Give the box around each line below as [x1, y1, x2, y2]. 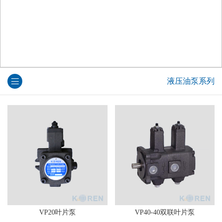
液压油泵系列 [167, 77, 215, 86]
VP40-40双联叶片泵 [134, 208, 195, 216]
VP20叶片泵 [39, 208, 76, 216]
